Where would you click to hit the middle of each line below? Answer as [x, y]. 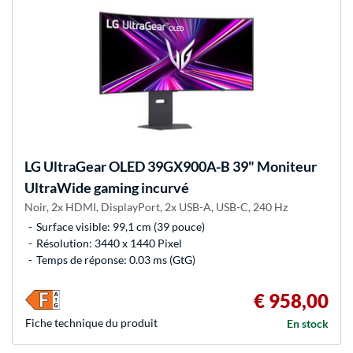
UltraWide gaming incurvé [107, 188]
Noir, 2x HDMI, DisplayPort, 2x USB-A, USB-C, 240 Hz [156, 207]
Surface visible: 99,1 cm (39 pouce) [121, 227]
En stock [308, 324]
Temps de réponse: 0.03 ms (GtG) [116, 260]
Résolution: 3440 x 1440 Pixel [109, 243]
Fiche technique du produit [91, 323]
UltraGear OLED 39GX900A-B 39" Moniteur [179, 167]
